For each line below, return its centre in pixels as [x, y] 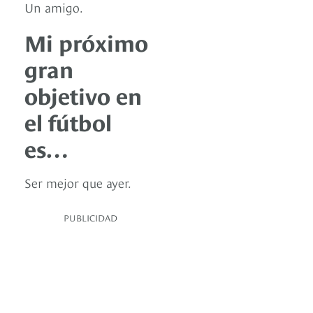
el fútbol [68, 121]
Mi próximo [86, 42]
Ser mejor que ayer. [78, 182]
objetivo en [83, 95]
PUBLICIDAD [90, 218]
